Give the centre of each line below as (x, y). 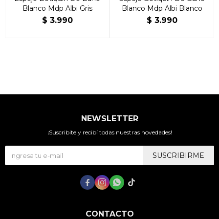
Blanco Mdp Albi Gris (57, 8)
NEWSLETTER (109, 118)
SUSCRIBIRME (178, 155)
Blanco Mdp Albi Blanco (162, 8)
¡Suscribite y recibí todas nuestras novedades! (109, 132)
